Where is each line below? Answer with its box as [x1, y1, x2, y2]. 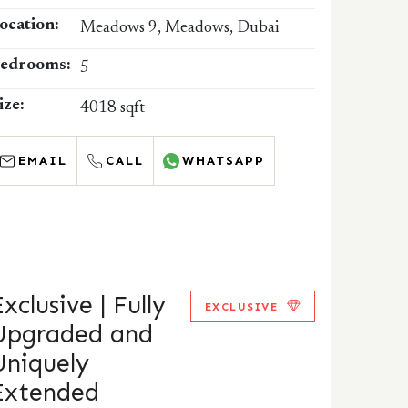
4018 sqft [80, 100, 146, 117]
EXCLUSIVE [205, 301, 278, 313]
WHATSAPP [182, 153, 266, 168]
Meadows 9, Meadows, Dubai [80, 20, 280, 36]
